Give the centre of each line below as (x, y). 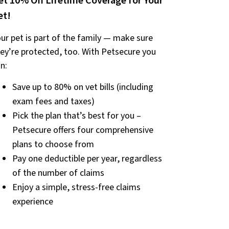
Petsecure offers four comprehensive (83, 130)
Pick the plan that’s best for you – (76, 116)
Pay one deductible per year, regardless (87, 159)
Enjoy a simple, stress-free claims (76, 188)
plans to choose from (53, 145)
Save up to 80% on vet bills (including (83, 87)
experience (32, 202)
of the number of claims (58, 173)
